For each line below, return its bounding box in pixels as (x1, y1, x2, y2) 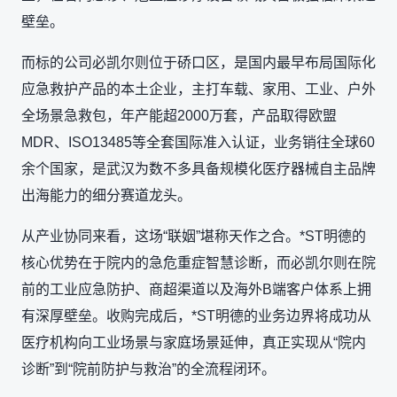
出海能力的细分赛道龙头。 (21, 187, 191, 203)
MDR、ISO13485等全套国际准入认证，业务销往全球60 (21, 134, 375, 150)
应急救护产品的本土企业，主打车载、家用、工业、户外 (21, 81, 376, 97)
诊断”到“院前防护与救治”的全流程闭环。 (21, 361, 276, 377)
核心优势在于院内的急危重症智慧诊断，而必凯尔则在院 (21, 254, 376, 270)
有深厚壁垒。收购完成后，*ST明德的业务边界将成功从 (21, 307, 371, 323)
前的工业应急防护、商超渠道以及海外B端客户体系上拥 (21, 281, 371, 297)
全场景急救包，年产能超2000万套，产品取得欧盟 (21, 107, 337, 123)
